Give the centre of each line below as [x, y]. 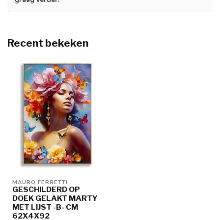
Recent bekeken [48, 43]
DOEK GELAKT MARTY [55, 198]
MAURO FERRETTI [40, 182]
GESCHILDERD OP [46, 189]
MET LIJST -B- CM [45, 207]
